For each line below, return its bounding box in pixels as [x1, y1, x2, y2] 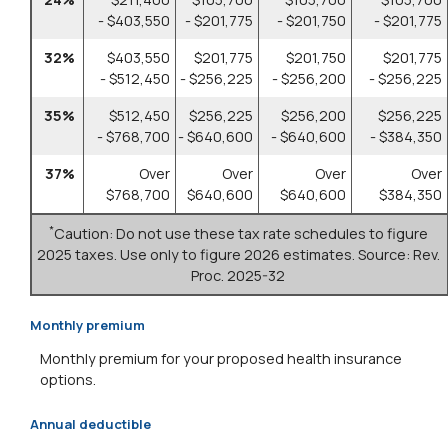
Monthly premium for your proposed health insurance [40, 349, 402, 369]
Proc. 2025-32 [191, 266, 285, 286]
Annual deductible [30, 414, 151, 433]
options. [40, 370, 96, 390]
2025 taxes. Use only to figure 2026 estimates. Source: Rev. [36, 245, 440, 265]
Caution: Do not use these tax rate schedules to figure [53, 224, 428, 244]
